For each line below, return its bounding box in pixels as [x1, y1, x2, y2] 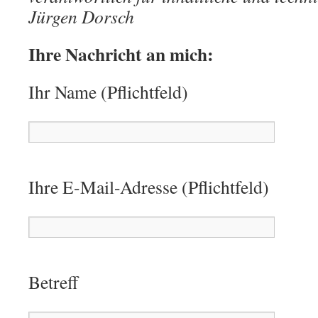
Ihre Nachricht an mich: [28, 40, 214, 67]
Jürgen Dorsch [28, 4, 134, 28]
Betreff [28, 270, 78, 294]
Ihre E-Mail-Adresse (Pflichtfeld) [28, 175, 269, 199]
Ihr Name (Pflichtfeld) [28, 79, 188, 104]
